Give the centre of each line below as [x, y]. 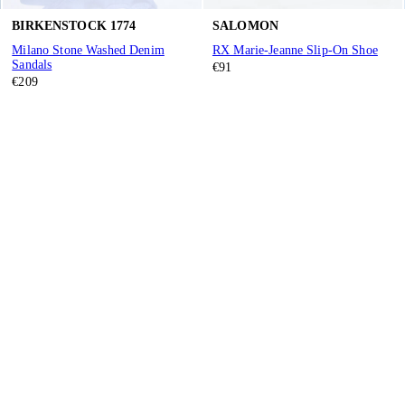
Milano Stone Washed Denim [88, 51]
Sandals [32, 65]
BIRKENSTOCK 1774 [74, 25]
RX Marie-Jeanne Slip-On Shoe [295, 51]
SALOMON [245, 25]
